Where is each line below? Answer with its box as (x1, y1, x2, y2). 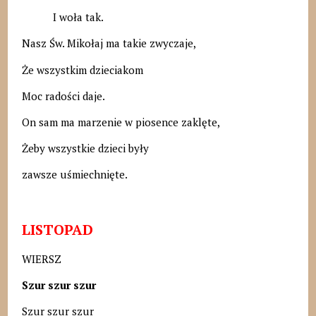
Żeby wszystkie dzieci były (21, 141, 149, 156)
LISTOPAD (21, 219, 93, 239)
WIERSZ (21, 251, 61, 266)
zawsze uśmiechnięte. (21, 167, 128, 182)
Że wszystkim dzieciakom (21, 62, 143, 77)
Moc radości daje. (21, 88, 105, 103)
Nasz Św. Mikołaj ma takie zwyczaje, (21, 36, 196, 51)
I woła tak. (21, 10, 104, 25)
